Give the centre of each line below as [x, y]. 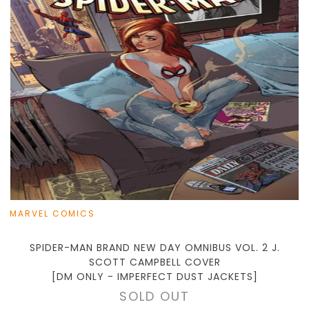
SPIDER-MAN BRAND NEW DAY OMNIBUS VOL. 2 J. [154, 248]
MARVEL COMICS [52, 214]
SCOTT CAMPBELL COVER [154, 262]
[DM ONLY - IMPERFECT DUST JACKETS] [154, 277]
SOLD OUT [154, 297]
